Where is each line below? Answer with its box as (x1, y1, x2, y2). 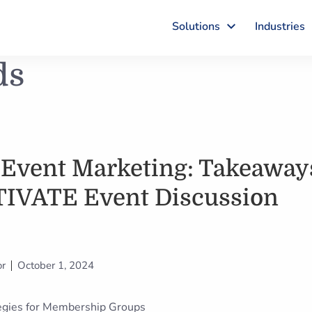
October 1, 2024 (17, 258, 94, 272)
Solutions (172, 19, 220, 35)
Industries (255, 19, 305, 35)
